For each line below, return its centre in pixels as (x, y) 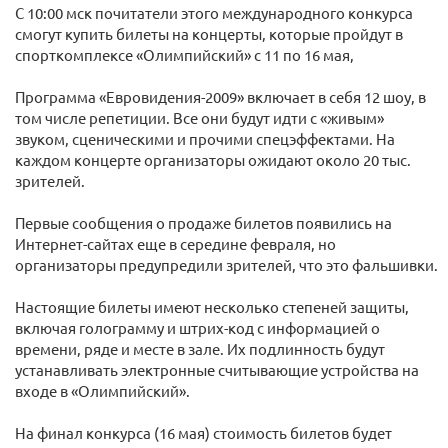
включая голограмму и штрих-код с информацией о (197, 327)
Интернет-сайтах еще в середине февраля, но (175, 243)
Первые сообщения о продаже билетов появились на (203, 222)
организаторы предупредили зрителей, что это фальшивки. (226, 264)
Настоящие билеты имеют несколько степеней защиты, (212, 306)
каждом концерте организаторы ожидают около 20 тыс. (213, 159)
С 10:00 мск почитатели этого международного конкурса (214, 12)
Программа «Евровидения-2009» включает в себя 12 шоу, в (220, 96)
